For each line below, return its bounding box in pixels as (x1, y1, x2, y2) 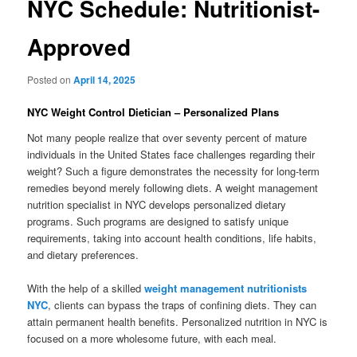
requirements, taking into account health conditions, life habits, (27, 229, 317, 245)
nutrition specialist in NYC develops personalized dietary (27, 196, 287, 212)
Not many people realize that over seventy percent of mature (27, 129, 308, 145)
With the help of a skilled (27, 280, 145, 296)
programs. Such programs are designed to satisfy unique (27, 213, 289, 229)
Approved (27, 29, 131, 63)
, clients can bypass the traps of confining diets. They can (48, 296, 317, 312)
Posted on (27, 73, 74, 86)
